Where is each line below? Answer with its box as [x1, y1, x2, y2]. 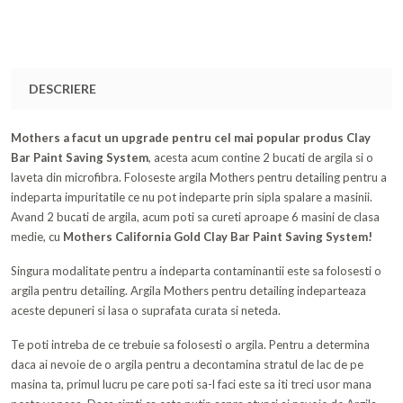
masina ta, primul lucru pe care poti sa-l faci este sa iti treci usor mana [11, 377, 372, 392]
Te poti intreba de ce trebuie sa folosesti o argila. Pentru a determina [11, 337, 370, 353]
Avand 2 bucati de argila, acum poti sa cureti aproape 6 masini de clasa [11, 210, 380, 225]
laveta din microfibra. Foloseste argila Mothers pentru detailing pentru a [11, 170, 387, 185]
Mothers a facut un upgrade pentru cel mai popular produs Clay [11, 130, 371, 146]
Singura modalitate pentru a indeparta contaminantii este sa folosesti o [11, 264, 381, 279]
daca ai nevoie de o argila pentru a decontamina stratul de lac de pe [11, 357, 363, 372]
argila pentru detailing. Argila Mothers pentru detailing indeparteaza [11, 283, 366, 299]
